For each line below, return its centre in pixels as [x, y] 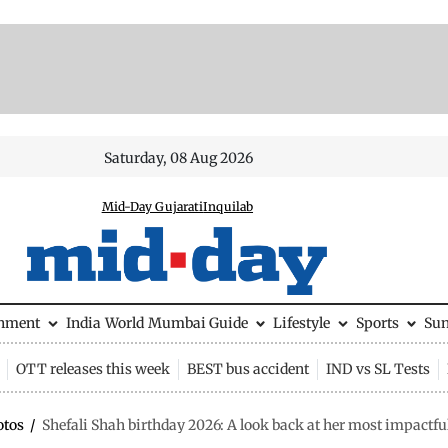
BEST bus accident [247, 368]
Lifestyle [301, 323]
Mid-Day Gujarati [152, 206]
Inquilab [228, 206]
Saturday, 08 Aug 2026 [179, 158]
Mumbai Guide [197, 323]
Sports [377, 323]
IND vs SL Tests [377, 368]
